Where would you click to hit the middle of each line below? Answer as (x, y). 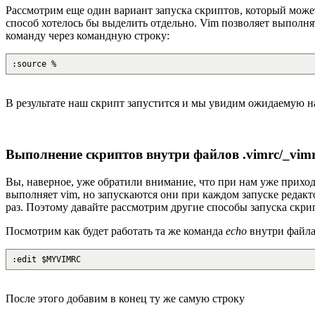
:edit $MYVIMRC (46, 259)
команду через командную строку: (88, 36)
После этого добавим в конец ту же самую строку (125, 298)
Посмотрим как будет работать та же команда (116, 231)
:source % (34, 64)
